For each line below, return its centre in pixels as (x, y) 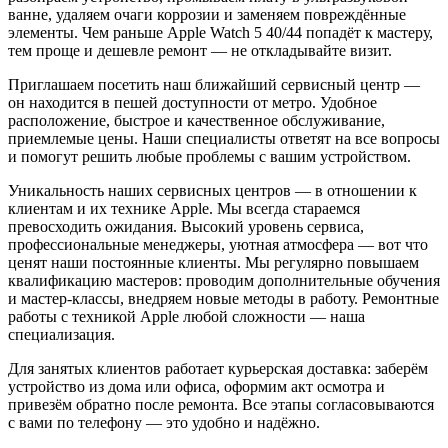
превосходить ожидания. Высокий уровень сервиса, (186, 226)
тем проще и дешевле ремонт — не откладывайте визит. (200, 50)
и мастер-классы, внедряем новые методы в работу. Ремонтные (223, 298)
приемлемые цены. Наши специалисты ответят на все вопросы (224, 138)
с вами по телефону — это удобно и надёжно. (164, 422)
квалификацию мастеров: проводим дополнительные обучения (224, 280)
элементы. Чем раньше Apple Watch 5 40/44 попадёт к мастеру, (220, 32)
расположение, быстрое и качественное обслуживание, (196, 120)
